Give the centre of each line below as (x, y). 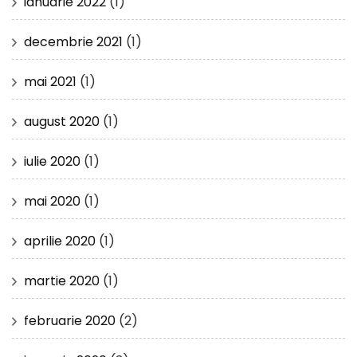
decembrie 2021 (73, 41)
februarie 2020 (70, 320)
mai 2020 (52, 201)
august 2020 (62, 121)
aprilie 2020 (60, 241)
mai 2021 (50, 81)
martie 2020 (62, 280)
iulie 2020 (52, 161)
